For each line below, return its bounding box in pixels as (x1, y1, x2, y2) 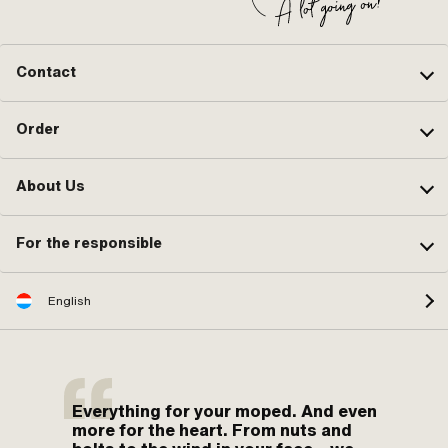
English (48, 292, 91, 309)
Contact (16, 62, 76, 83)
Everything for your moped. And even (72, 399, 377, 422)
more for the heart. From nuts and (72, 418, 352, 441)
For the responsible (16, 233, 162, 254)
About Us (16, 176, 85, 197)
